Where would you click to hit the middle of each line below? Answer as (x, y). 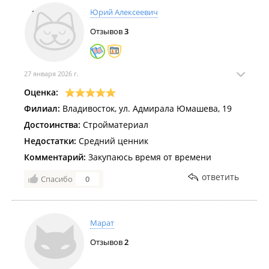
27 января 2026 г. (51, 74)
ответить (220, 177)
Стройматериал (114, 125)
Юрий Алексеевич (124, 12)
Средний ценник (112, 141)
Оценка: (41, 92)
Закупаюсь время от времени (149, 157)
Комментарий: (55, 157)
